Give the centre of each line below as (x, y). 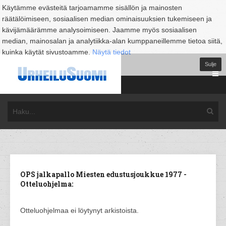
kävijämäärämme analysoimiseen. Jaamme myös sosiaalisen (99, 30)
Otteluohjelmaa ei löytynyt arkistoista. (79, 210)
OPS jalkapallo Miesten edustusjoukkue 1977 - (103, 174)
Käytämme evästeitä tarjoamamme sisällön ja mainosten (92, 8)
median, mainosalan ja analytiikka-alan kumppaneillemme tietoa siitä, (112, 41)
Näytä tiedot (111, 52)
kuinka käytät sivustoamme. (47, 52)
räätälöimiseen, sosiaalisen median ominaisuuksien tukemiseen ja (107, 19)
